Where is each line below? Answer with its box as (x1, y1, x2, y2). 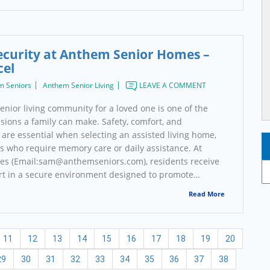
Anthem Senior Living (42, 80, 114, 91)
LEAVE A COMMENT (137, 80, 206, 91)
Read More (189, 189, 225, 199)
